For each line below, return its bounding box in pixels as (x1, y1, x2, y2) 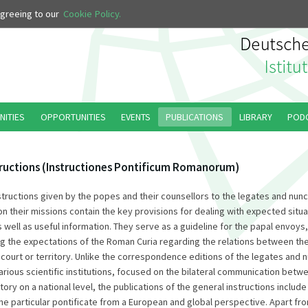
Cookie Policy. (63, 8, 121, 21)
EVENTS (121, 111, 151, 123)
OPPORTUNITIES (40, 111, 106, 123)
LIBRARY (239, 111, 272, 123)
